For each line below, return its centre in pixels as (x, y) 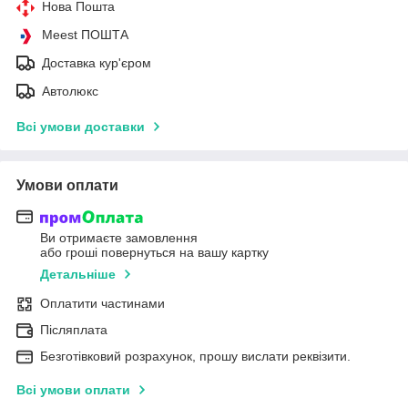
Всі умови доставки (81, 126)
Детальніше (78, 275)
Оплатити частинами (102, 304)
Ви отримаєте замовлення (119, 238)
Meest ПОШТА (85, 34)
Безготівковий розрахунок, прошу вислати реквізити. (195, 357)
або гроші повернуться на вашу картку (154, 253)
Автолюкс (70, 91)
